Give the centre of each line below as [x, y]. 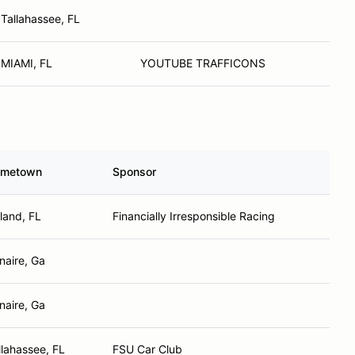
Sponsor [134, 172]
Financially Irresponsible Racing [194, 216]
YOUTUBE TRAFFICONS [203, 63]
